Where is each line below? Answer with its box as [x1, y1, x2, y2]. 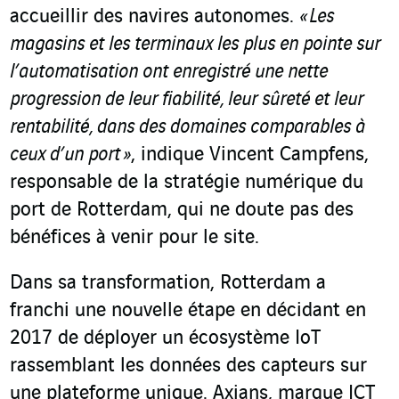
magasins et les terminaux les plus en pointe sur [10, 34, 380, 56]
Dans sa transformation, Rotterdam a [10, 273, 326, 295]
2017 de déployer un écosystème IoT [10, 328, 321, 350]
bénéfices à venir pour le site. [10, 227, 259, 249]
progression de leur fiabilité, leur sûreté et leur [10, 89, 363, 111]
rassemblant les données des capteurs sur [10, 355, 367, 378]
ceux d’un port [10, 144, 120, 167]
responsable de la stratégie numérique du [10, 172, 363, 194]
